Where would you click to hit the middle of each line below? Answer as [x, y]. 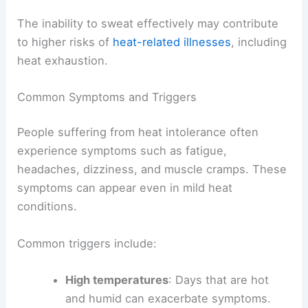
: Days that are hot [218, 279]
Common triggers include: [87, 243]
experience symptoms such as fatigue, [122, 151]
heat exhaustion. [63, 60]
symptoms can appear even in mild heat [125, 188]
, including [259, 42]
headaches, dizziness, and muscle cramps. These [152, 169]
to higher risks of [65, 42]
